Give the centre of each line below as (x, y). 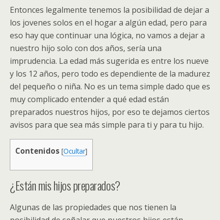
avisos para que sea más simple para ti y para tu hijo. (107, 125)
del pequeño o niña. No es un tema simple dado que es (110, 86)
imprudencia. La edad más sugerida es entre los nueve (109, 61)
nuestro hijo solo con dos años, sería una (86, 48)
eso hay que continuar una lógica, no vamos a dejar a (107, 35)
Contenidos (37, 151)
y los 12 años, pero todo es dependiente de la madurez (110, 74)
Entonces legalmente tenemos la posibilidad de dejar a (110, 10)
